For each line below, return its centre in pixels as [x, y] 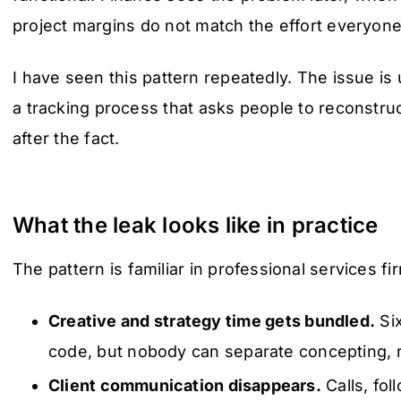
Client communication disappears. [185, 385]
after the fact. [66, 138]
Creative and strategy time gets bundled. [212, 320]
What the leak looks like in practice [196, 225]
